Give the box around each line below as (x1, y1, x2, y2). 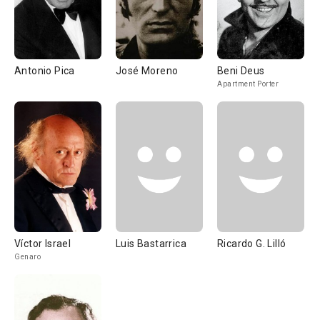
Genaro (14, 253, 41, 261)
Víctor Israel (14, 238, 71, 249)
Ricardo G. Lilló (217, 238, 286, 249)
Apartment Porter (217, 80, 279, 88)
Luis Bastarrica (116, 238, 186, 249)
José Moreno (116, 65, 179, 76)
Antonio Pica (14, 65, 75, 76)
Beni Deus (217, 65, 265, 76)
